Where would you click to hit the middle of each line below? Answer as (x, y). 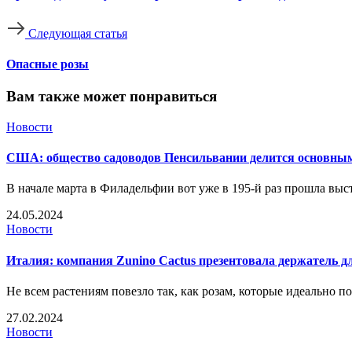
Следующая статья (78, 33)
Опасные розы (48, 64)
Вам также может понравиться (112, 97)
